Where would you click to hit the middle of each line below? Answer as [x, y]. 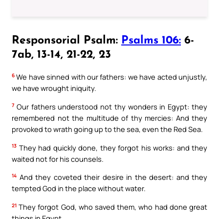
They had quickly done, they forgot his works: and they [112, 147]
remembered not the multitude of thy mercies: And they [109, 118]
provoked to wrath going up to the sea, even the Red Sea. [107, 129]
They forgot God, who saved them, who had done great [112, 207]
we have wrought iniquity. [54, 88]
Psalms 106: [151, 41]
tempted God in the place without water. [79, 188]
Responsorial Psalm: [66, 41]
